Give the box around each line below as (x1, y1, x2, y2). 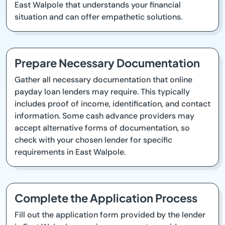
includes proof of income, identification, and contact (15, 98, 210, 109)
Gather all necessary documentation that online (15, 74, 192, 85)
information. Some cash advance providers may (15, 110, 194, 121)
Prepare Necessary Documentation (15, 56, 200, 70)
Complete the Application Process (15, 191, 197, 205)
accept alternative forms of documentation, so (15, 123, 190, 133)
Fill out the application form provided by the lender (15, 209, 205, 220)
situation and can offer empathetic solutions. (15, 12, 182, 22)
